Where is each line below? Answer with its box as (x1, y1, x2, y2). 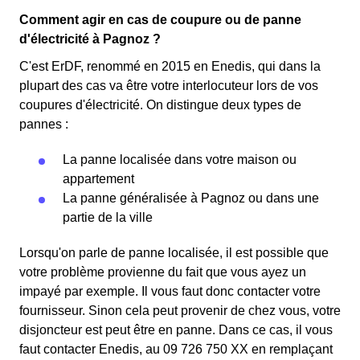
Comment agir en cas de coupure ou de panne (19, 13, 301, 27)
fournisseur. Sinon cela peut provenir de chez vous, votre (19, 304, 341, 318)
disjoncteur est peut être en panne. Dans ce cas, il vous (19, 323, 333, 337)
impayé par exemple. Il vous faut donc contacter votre (19, 284, 321, 299)
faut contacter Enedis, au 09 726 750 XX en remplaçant (19, 342, 333, 357)
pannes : (19, 117, 68, 132)
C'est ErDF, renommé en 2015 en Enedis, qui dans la (19, 59, 321, 74)
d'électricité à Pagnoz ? (19, 32, 161, 47)
